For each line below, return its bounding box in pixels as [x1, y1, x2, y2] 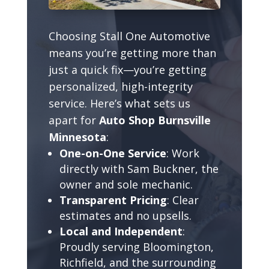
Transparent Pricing [59, 192, 167, 207]
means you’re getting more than [48, 45, 216, 60]
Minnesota [48, 129, 106, 144]
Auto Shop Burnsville [98, 112, 211, 127]
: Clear [166, 192, 199, 207]
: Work [166, 145, 199, 160]
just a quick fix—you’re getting [48, 62, 207, 77]
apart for [48, 112, 99, 127]
